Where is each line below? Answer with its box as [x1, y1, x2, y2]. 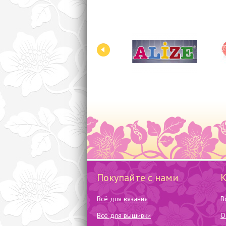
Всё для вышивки [97, 211, 151, 220]
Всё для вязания [97, 194, 148, 203]
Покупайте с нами [97, 171, 179, 184]
